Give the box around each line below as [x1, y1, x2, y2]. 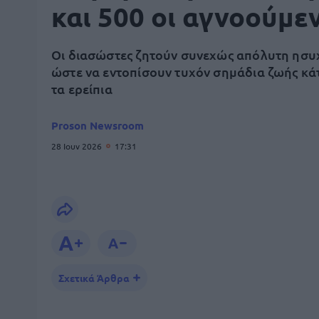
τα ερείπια [51, 80, 113, 97]
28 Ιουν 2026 [51, 140, 104, 152]
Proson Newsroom [51, 118, 144, 132]
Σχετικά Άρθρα [58, 271, 130, 284]
